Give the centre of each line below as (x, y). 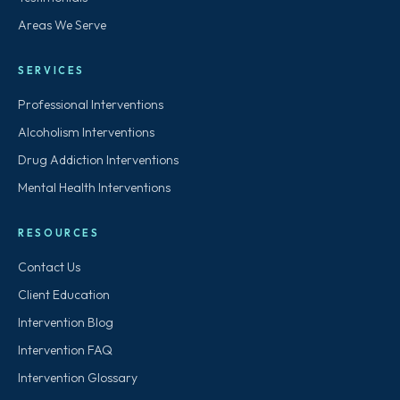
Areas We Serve (62, 25)
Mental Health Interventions (94, 188)
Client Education (64, 295)
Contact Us (49, 267)
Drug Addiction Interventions (98, 160)
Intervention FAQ (65, 350)
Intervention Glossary (78, 378)
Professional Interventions (91, 105)
